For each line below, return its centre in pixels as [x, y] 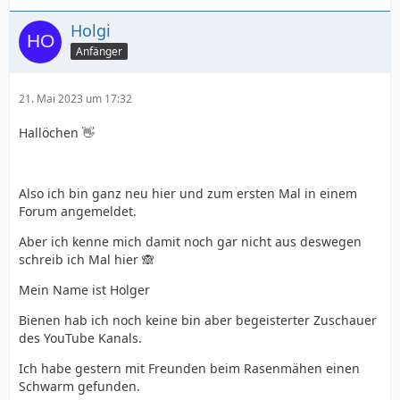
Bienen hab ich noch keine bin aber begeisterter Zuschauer [198, 320]
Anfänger [99, 51]
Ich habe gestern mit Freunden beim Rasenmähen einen [189, 368]
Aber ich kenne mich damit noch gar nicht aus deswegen [190, 242]
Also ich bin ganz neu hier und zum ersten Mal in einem [188, 193]
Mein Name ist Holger [84, 290]
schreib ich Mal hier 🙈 [87, 259]
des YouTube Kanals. [80, 338]
